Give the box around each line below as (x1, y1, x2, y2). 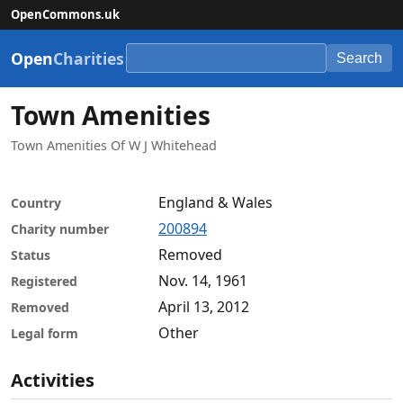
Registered (11, 272, 77, 290)
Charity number (11, 219, 109, 237)
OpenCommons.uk (11, 6, 120, 23)
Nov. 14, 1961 (158, 271, 247, 291)
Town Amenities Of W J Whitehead (11, 137, 217, 155)
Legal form (11, 324, 78, 342)
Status (11, 246, 50, 264)
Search (336, 49, 382, 66)
